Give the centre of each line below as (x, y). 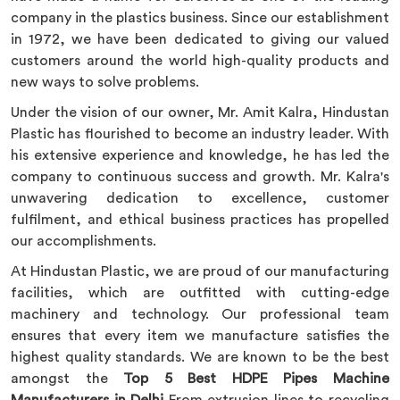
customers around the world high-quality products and (200, 61)
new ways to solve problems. (105, 82)
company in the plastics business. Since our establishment (200, 18)
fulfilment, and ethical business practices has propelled (200, 220)
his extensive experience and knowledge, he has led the (200, 155)
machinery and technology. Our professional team (200, 314)
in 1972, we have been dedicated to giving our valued (200, 39)
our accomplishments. (83, 241)
